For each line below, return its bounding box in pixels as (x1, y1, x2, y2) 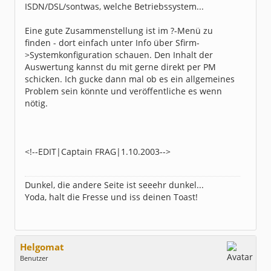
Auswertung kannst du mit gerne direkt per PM (25, 61, 216, 73)
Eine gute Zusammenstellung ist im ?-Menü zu (25, 25, 213, 36)
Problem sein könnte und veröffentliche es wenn (25, 85, 222, 97)
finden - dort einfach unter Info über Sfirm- (25, 37, 200, 48)
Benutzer (20, 253, 48, 263)
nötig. (25, 97, 48, 109)
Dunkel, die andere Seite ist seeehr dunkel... (25, 179, 204, 191)
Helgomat (20, 241, 64, 253)
